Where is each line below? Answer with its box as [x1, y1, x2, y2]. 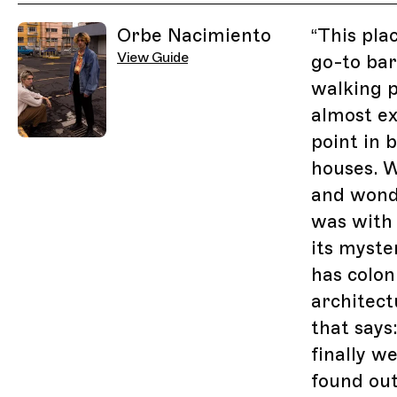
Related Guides [17, 4, 119, 23]
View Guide [117, 49, 188, 67]
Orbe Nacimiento [117, 24, 271, 48]
